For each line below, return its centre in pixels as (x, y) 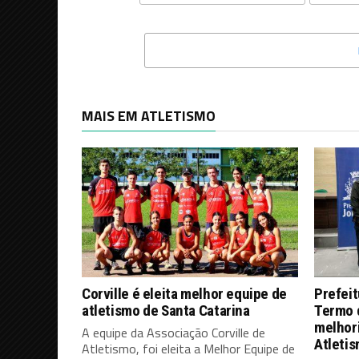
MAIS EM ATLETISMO (149, 115)
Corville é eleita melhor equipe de (184, 293)
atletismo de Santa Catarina (166, 310)
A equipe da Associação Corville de (173, 332)
